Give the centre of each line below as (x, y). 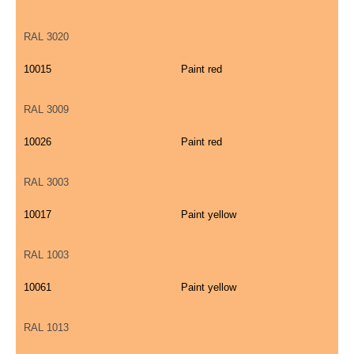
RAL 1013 (46, 328)
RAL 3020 (46, 37)
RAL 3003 (46, 183)
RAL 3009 (46, 110)
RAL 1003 (46, 255)
